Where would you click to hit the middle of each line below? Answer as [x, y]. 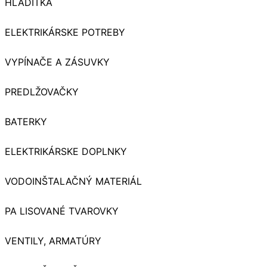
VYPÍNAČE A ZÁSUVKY [57, 62]
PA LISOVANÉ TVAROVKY [62, 211]
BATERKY [26, 121]
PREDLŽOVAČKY [42, 91]
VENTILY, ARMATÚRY [53, 240]
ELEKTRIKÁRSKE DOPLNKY [66, 151]
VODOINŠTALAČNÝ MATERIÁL [73, 181]
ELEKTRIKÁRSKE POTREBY [65, 32]
